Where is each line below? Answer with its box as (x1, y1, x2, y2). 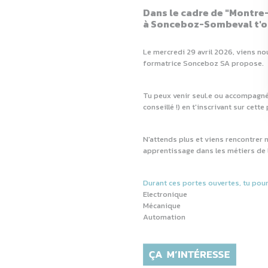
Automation (143, 211, 185, 223)
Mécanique (143, 200, 181, 211)
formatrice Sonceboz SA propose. (143, 57, 264, 69)
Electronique (143, 188, 187, 200)
